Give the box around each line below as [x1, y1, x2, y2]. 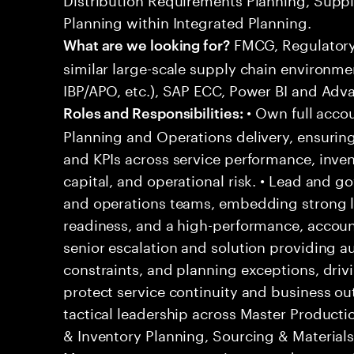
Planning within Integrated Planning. [63, 9, 311, 32]
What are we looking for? [63, 34, 230, 54]
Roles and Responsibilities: [63, 102, 243, 122]
